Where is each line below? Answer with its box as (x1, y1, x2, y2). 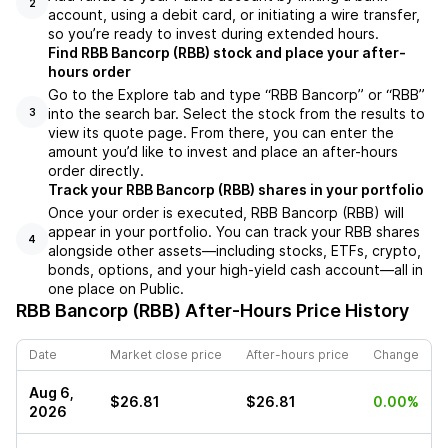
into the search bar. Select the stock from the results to (48, 105, 425, 123)
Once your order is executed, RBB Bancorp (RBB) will (48, 204, 404, 222)
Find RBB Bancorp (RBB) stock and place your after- (48, 44, 406, 62)
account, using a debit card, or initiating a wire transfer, (48, 6, 420, 24)
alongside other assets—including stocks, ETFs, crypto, (48, 242, 421, 260)
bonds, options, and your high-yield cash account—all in (48, 261, 423, 279)
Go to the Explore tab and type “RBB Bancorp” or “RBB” (48, 86, 425, 104)
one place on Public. (48, 280, 184, 298)
